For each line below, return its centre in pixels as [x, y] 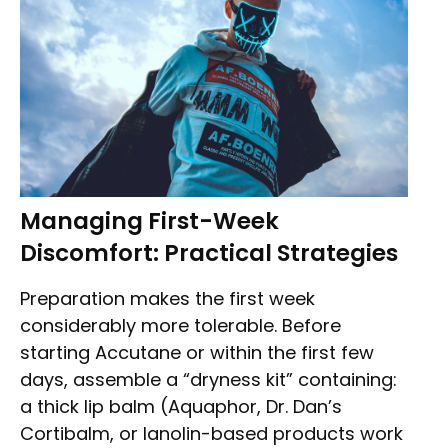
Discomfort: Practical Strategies [209, 253]
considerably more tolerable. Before [180, 326]
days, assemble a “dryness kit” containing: [208, 380]
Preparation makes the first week [167, 299]
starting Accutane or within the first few [197, 353]
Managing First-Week [149, 221]
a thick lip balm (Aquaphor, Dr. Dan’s [181, 407]
